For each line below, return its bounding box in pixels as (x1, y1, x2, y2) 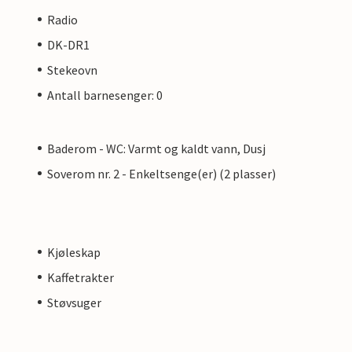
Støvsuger (47, 294, 101, 310)
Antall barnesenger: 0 (47, 86, 163, 103)
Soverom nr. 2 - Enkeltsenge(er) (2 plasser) (47, 165, 276, 181)
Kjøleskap (47, 244, 101, 260)
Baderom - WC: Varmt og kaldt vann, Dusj (47, 140, 266, 156)
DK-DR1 (47, 36, 90, 53)
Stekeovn (47, 61, 97, 78)
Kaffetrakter (47, 269, 114, 285)
